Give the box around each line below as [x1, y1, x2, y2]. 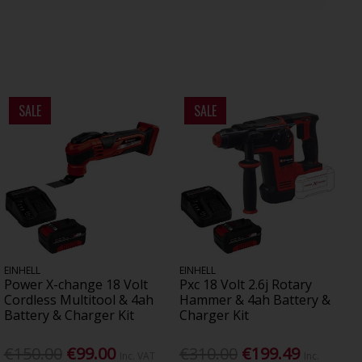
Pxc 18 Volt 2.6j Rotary [179, 276, 312, 294]
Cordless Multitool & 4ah [3, 291, 154, 309]
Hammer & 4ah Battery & [179, 291, 330, 309]
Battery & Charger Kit [3, 306, 134, 325]
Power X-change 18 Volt [3, 276, 148, 294]
